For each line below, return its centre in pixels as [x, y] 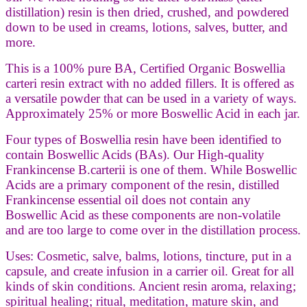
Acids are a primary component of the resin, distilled [143, 184]
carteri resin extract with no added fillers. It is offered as [150, 83]
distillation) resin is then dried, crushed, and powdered [147, 12]
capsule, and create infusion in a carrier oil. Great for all [150, 271]
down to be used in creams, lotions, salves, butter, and [147, 27]
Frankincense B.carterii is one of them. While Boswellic [151, 169]
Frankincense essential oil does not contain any [128, 199]
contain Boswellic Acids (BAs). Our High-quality [135, 154]
